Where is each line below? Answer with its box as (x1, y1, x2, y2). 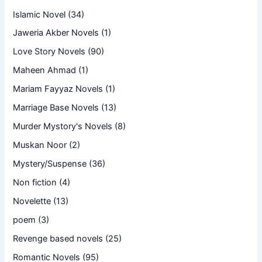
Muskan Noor (13, 140, 67, 151)
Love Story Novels (13, 46, 86, 57)
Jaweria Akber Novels (13, 27, 99, 39)
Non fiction (13, 177, 57, 188)
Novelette (13, 195, 51, 206)
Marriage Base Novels (13, 102, 99, 113)
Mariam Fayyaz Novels (13, 84, 104, 95)
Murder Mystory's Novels (13, 121, 113, 132)
